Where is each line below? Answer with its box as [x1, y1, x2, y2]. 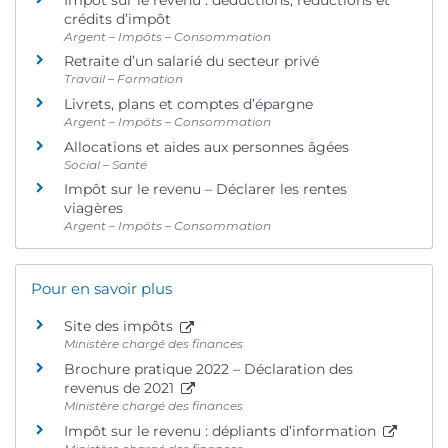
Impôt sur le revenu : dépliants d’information [64, 421, 380, 440]
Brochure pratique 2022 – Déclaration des [64, 359, 353, 378]
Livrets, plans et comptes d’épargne [64, 95, 313, 114]
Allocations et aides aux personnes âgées [64, 137, 349, 156]
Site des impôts [64, 317, 177, 336]
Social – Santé [64, 156, 147, 172]
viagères [64, 199, 123, 218]
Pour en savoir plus [31, 278, 172, 298]
